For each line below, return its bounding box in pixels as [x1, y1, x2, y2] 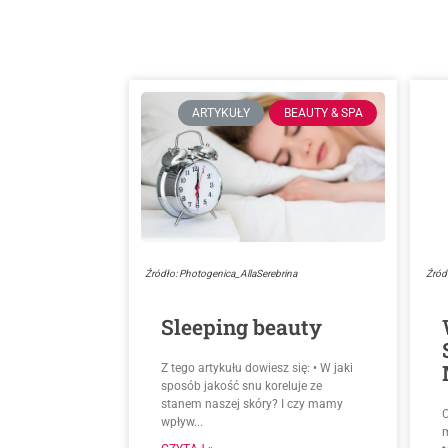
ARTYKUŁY [192, 106, 251, 121]
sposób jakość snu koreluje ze [160, 379, 322, 394]
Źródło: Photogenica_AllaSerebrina [144, 268, 297, 280]
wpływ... [160, 415, 203, 430]
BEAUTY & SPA [283, 106, 363, 121]
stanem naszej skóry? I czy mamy [160, 397, 343, 412]
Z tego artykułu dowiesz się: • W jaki [160, 361, 353, 376]
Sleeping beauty [160, 313, 322, 342]
